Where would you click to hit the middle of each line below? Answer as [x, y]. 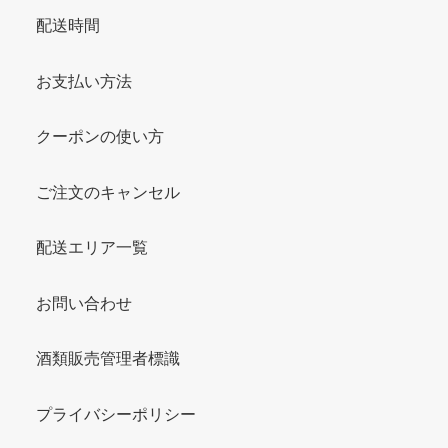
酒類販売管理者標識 [108, 359]
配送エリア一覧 [92, 248]
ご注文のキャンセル [108, 192]
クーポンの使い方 [100, 137]
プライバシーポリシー [116, 414]
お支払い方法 [84, 81]
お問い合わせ [84, 303]
